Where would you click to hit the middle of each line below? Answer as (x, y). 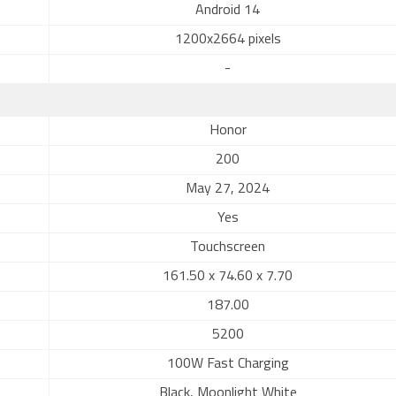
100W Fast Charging (228, 364)
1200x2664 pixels (228, 40)
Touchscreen (228, 247)
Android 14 (228, 11)
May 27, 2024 (228, 189)
